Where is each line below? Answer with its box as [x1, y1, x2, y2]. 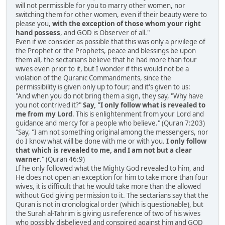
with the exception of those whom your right [52, 19, 201, 29]
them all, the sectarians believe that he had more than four [16, 55, 197, 65]
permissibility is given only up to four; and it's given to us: [16, 82, 190, 92]
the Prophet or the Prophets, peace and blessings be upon [16, 46, 196, 56]
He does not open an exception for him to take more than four [16, 173, 208, 182]
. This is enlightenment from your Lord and [72, 109, 204, 119]
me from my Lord [16, 109, 72, 119]
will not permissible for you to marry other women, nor [16, 1, 185, 11]
